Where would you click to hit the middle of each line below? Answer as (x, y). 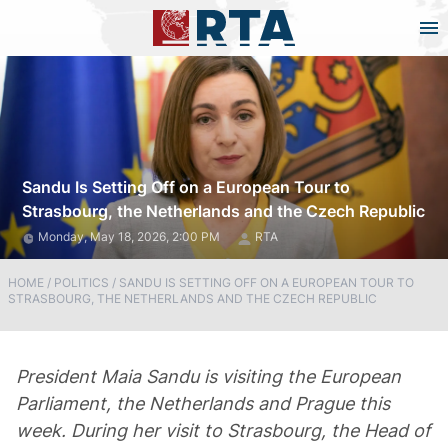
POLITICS (81, 282)
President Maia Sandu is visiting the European (208, 376)
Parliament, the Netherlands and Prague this (203, 403)
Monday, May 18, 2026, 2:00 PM (130, 236)
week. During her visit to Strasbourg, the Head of (223, 430)
